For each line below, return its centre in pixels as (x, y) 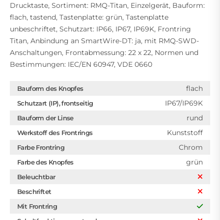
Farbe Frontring (41, 147)
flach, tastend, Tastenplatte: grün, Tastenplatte (89, 17)
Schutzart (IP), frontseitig (55, 103)
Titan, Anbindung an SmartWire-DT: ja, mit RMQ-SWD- (104, 41)
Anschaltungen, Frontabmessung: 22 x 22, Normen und (104, 52)
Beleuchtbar (36, 177)
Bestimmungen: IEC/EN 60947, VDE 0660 (81, 64)
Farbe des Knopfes (45, 162)
